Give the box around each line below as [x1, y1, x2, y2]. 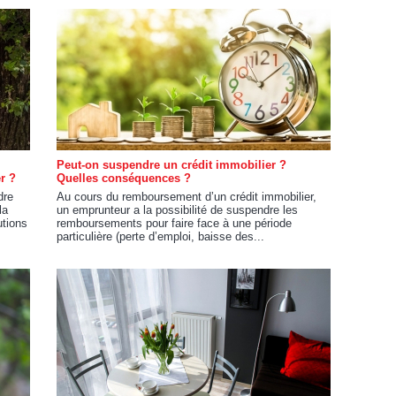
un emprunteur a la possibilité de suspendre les [57, 203, 298, 217]
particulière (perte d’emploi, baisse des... [57, 230, 264, 243]
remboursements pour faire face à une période [57, 217, 292, 230]
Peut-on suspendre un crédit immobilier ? [57, 158, 286, 171]
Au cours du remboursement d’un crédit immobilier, [57, 190, 316, 203]
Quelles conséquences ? [57, 171, 191, 185]
